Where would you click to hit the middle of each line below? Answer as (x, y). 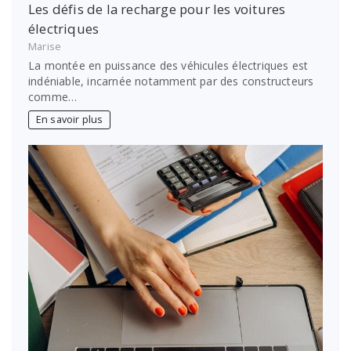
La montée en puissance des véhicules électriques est (168, 65)
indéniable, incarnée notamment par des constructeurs (171, 81)
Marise (45, 47)
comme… (53, 96)
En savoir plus (69, 120)
